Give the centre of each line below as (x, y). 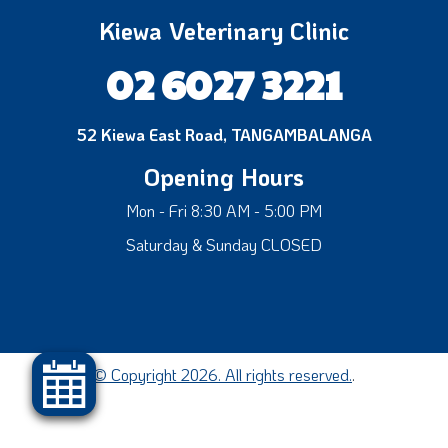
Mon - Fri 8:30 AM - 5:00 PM (224, 210)
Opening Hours (224, 176)
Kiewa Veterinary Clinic (224, 30)
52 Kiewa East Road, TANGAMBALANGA (224, 134)
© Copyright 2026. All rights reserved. (222, 374)
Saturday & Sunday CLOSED (224, 244)
